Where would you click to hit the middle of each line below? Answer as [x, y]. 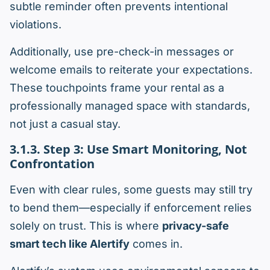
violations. [36, 25]
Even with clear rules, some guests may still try [131, 190]
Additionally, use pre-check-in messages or [122, 52]
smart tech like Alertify [70, 244]
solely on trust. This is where [86, 226]
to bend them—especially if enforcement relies [131, 208]
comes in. [156, 244]
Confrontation [52, 164]
